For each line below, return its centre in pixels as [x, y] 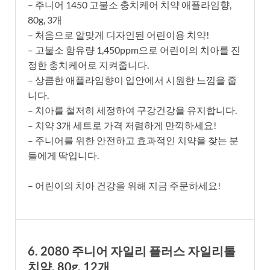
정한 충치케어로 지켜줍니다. [88, 64]
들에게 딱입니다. [63, 155]
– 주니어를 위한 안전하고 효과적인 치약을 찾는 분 [133, 140]
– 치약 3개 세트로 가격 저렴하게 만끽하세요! [122, 125]
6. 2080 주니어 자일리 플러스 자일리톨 [132, 250]
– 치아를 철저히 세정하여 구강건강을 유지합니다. [132, 110]
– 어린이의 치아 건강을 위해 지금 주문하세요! [124, 185]
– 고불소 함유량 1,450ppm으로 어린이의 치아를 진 [134, 49]
